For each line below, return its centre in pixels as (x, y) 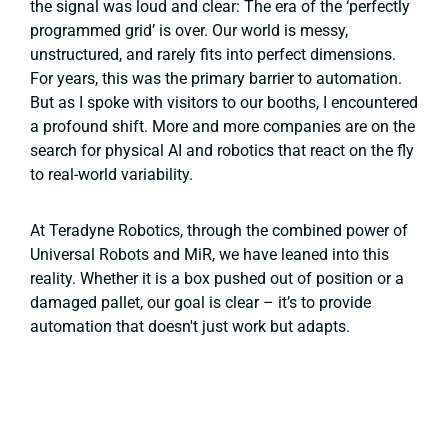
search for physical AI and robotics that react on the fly (222, 150)
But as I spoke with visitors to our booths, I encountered (224, 102)
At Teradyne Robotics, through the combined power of (219, 230)
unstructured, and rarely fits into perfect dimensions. (213, 54)
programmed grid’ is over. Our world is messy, (189, 30)
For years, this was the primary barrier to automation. (216, 78)
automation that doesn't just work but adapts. (190, 326)
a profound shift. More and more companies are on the (222, 126)
